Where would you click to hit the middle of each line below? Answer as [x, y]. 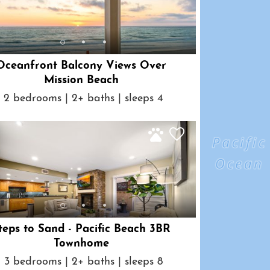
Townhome [81, 244]
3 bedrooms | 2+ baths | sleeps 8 [84, 262]
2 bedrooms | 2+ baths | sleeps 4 [84, 98]
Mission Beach [81, 81]
